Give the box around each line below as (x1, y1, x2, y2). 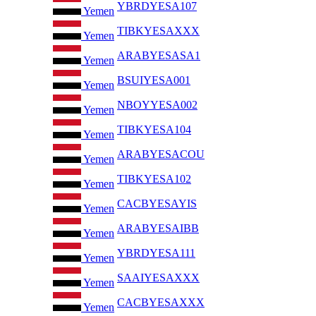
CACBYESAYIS (117, 197, 197, 210)
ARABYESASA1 (117, 49, 200, 62)
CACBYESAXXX (117, 296, 205, 309)
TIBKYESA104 (117, 123, 191, 136)
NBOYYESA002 (117, 99, 197, 111)
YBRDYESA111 (117, 247, 195, 260)
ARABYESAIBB (117, 222, 199, 235)
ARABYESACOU (117, 148, 205, 161)
